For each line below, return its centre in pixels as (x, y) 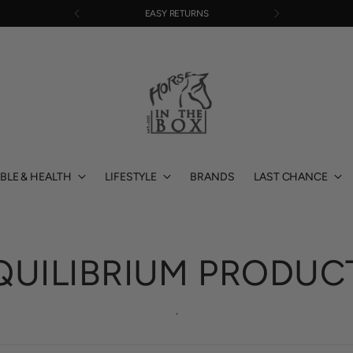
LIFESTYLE (131, 176)
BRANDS (212, 176)
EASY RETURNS (176, 13)
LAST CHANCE (291, 176)
